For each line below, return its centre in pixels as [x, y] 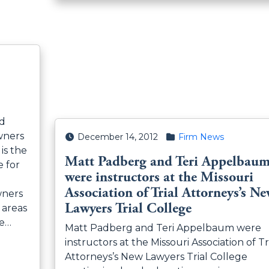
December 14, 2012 [118, 137]
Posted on [86, 137]
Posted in [185, 137]
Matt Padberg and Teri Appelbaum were [163, 228]
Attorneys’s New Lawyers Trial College [156, 257]
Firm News [201, 137]
